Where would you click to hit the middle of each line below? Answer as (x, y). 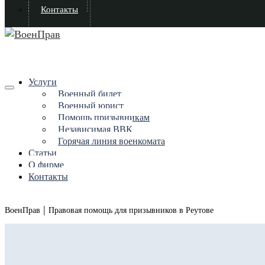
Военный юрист (91, 106)
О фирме (46, 165)
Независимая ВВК (95, 129)
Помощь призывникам (104, 117)
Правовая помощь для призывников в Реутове (131, 210)
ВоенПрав (22, 210)
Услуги (43, 82)
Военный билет (90, 94)
